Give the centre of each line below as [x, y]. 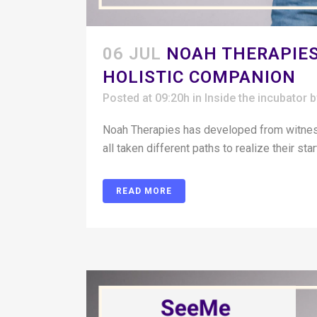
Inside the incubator [256, 98]
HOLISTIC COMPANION [199, 77]
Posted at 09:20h [146, 98]
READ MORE [144, 191]
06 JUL [132, 54]
